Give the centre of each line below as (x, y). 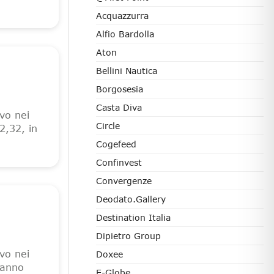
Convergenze (124, 181)
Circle (108, 126)
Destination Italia (133, 217)
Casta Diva (119, 107)
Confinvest (119, 162)
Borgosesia (120, 89)
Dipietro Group (128, 236)
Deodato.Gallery (131, 199)
